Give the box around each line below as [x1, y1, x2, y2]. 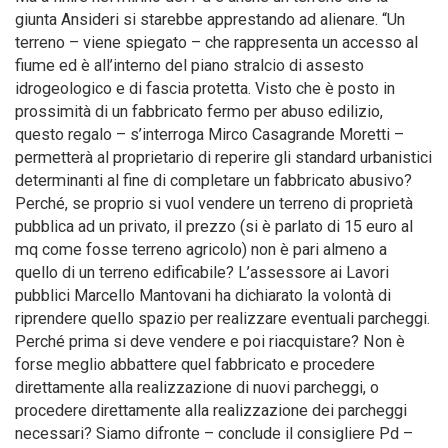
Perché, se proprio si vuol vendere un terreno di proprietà [15, 194, 413, 213]
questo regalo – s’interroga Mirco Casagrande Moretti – [15, 125, 404, 144]
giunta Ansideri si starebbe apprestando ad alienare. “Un [15, 10, 405, 29]
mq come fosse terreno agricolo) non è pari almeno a [15, 240, 387, 259]
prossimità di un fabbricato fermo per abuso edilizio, [15, 102, 383, 121]
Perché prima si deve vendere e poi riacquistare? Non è [15, 332, 405, 351]
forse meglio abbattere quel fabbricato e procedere [15, 355, 375, 374]
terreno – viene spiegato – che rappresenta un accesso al [15, 33, 418, 52]
